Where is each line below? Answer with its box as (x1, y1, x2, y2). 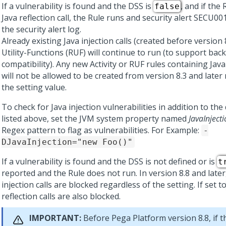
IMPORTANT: (29, 212, 81, 223)
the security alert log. (2, 24, 81, 35)
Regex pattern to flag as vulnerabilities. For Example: (2, 125, 201, 136)
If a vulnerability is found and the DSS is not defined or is (2, 156, 217, 167)
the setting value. (2, 82, 67, 93)
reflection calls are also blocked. (2, 191, 121, 202)
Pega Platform (111, 212, 166, 223)
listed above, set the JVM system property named (2, 113, 189, 124)
